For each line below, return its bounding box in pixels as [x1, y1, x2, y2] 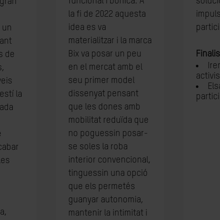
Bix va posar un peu [68, 50, 141, 58]
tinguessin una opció [68, 169, 148, 178]
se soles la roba [68, 142, 128, 151]
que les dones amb [68, 103, 140, 111]
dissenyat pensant [68, 89, 138, 98]
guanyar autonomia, [68, 195, 143, 204]
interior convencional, [68, 156, 151, 165]
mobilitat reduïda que [68, 116, 149, 125]
